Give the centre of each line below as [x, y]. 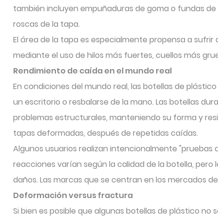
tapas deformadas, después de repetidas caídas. [106, 133]
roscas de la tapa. [46, 24]
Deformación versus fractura [73, 195]
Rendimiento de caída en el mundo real [92, 71]
